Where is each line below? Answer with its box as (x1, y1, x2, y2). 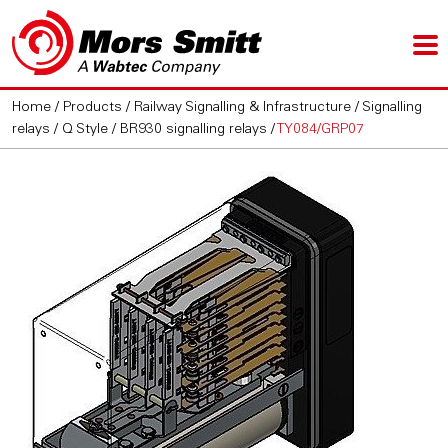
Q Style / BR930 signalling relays (62, 123, 268, 137)
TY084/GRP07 (277, 123, 365, 137)
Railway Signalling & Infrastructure (134, 101, 352, 115)
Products (63, 101, 123, 115)
